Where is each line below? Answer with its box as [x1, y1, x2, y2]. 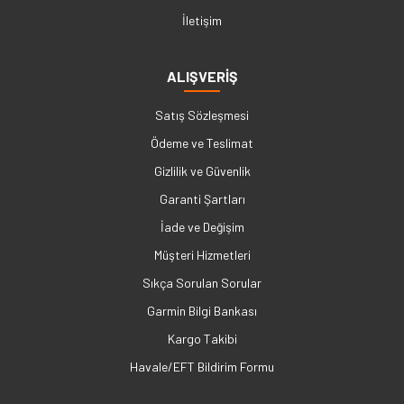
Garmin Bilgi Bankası [147, 303, 257, 319]
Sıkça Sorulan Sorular [142, 275, 262, 291]
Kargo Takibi [167, 331, 237, 347]
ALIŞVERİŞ [166, 68, 238, 86]
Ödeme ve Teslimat [151, 135, 253, 151]
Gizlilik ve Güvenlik [153, 163, 251, 179]
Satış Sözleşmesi [155, 107, 249, 124]
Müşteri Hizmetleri [153, 247, 251, 263]
